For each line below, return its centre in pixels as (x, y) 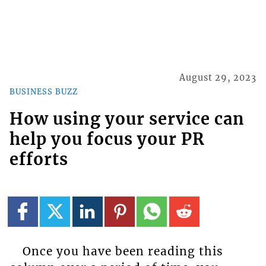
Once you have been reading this (123, 251)
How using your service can (127, 119)
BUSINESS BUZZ (43, 91)
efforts (39, 159)
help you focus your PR (107, 139)
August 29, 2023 (218, 78)
